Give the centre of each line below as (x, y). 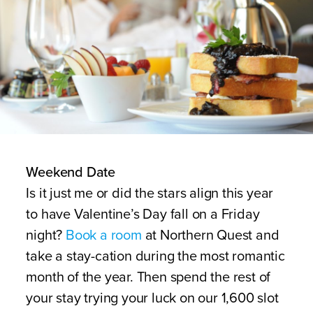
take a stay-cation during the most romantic (155, 256)
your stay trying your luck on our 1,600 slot (152, 298)
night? (46, 235)
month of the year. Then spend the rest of (148, 277)
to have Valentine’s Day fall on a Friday (143, 214)
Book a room (103, 235)
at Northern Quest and (210, 235)
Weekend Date (71, 173)
